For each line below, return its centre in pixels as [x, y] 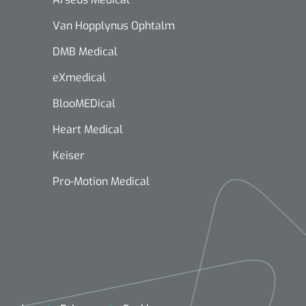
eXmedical [79, 78]
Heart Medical [88, 129]
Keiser [69, 155]
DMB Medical [85, 52]
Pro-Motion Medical [101, 181]
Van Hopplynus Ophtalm [114, 26]
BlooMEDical [84, 103]
